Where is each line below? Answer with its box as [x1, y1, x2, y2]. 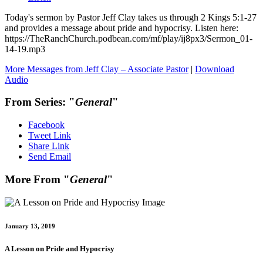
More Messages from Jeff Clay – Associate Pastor [5, 63, 188, 74]
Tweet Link [28, 130, 71, 141]
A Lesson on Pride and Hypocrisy [5, 244, 114, 253]
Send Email [28, 151, 71, 162]
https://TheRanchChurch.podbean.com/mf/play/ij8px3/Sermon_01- [5, 33, 252, 43]
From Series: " [5, 96, 75, 109]
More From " [5, 173, 70, 186]
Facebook [28, 120, 65, 130]
